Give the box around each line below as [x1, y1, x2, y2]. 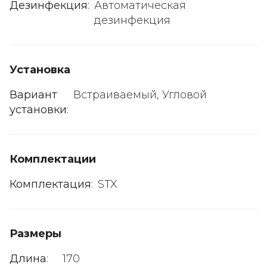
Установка [10, 63, 70, 76]
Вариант [10, 88, 57, 101]
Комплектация [10, 177, 91, 191]
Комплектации [10, 152, 96, 166]
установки [10, 103, 67, 116]
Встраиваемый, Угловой [73, 88, 207, 101]
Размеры [10, 226, 61, 240]
